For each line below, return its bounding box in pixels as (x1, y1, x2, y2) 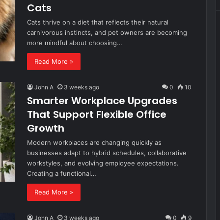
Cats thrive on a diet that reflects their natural (27, 18, 168, 26)
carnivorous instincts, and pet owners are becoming (27, 28, 187, 36)
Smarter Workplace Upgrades (27, 94, 177, 108)
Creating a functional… (27, 169, 96, 177)
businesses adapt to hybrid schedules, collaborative (27, 149, 187, 157)
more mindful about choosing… (27, 39, 122, 47)
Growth (27, 121, 64, 135)
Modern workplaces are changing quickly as (27, 138, 162, 146)
